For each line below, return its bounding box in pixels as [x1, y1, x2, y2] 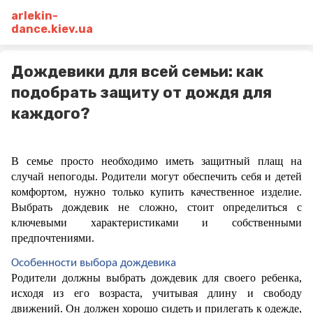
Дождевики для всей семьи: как [11, 62, 263, 81]
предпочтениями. [11, 232, 97, 244]
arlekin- [11, 9, 58, 22]
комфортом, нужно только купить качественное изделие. [11, 186, 302, 198]
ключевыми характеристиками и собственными [11, 217, 302, 228]
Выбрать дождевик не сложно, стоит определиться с [11, 201, 302, 213]
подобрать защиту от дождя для [11, 83, 272, 102]
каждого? [11, 104, 90, 123]
